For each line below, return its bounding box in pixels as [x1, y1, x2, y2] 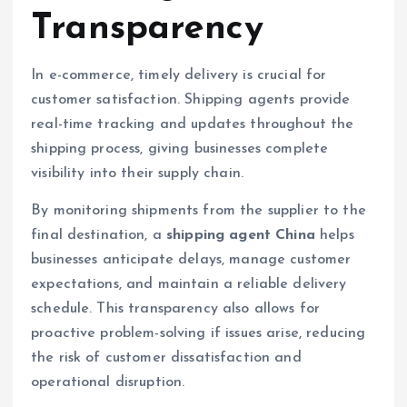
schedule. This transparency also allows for [31, 301, 321, 316]
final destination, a [31, 227, 167, 243]
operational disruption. [31, 374, 185, 390]
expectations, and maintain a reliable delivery [31, 276, 347, 292]
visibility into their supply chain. [31, 165, 244, 181]
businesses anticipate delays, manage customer [31, 252, 352, 267]
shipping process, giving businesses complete [31, 141, 329, 156]
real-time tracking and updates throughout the [31, 116, 354, 132]
